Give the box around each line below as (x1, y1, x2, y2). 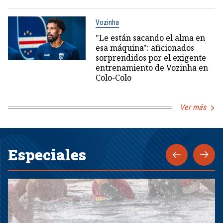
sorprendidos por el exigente (95, 52, 206, 64)
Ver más (180, 103, 206, 112)
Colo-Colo (95, 72, 131, 84)
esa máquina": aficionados (95, 42, 194, 54)
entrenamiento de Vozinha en (95, 62, 208, 74)
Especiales (8, 145, 86, 165)
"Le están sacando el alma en (95, 32, 205, 44)
